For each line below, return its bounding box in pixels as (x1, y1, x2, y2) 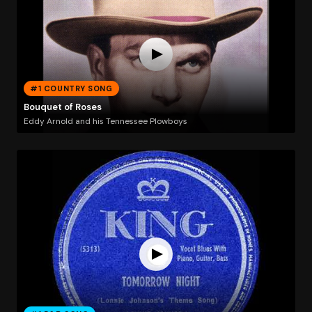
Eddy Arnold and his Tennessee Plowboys (23, 115, 187, 127)
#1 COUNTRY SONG (30, 83, 113, 93)
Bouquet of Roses (23, 101, 102, 114)
